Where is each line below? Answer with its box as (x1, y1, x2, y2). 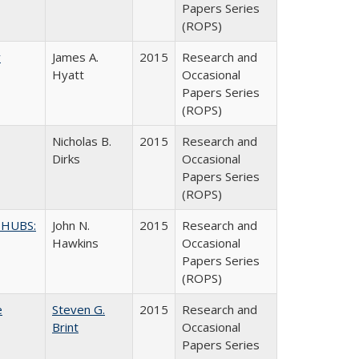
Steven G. (52, 301, 105, 317)
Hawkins (52, 235, 99, 251)
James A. (52, 49, 99, 65)
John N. (52, 217, 90, 233)
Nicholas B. (52, 133, 111, 149)
